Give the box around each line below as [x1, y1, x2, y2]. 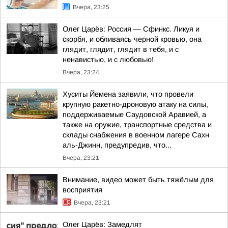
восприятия [63, 186, 102, 194]
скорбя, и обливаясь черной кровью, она [63, 35, 202, 43]
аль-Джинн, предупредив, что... [63, 141, 172, 149]
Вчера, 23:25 [73, 4, 109, 11]
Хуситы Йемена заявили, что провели [63, 90, 193, 98]
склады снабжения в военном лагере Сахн [63, 131, 209, 139]
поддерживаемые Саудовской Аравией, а [63, 110, 206, 119]
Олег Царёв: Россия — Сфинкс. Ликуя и [63, 25, 199, 33]
